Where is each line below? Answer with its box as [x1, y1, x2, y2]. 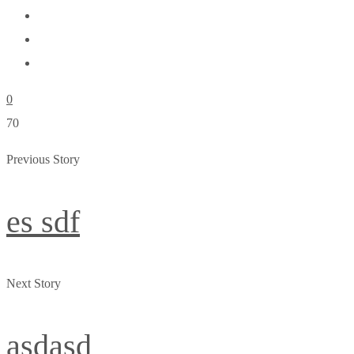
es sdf [6, 204, 80, 239]
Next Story [6, 277, 61, 290]
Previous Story [6, 153, 80, 166]
